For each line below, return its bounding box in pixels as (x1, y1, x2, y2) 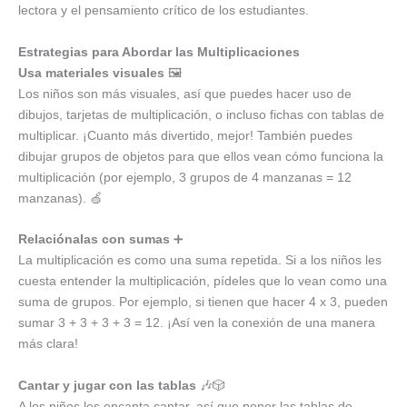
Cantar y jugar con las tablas (18, 377, 196, 392)
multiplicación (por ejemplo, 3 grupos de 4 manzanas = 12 (18, 169, 352, 184)
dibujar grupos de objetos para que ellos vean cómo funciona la (18, 148, 383, 164)
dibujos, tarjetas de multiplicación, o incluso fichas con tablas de (18, 106, 384, 122)
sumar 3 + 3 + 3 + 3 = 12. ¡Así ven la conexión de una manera (18, 315, 375, 331)
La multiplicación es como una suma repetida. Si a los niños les (18, 253, 382, 268)
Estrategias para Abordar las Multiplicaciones (18, 44, 300, 59)
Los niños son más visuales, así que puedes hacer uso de (18, 85, 352, 101)
